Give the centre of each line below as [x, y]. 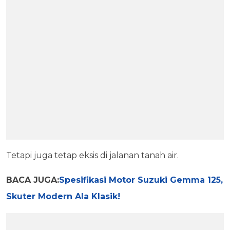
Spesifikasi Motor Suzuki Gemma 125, [141, 180]
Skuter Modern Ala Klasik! [63, 196]
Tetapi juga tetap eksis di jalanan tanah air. [93, 155]
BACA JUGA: [33, 180]
